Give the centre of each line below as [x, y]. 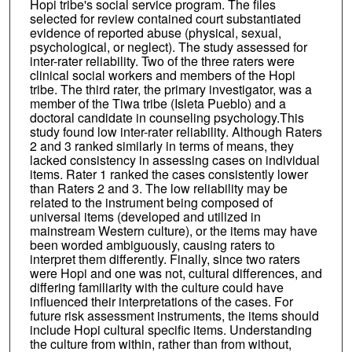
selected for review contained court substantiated [165, 18]
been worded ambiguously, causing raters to [152, 244]
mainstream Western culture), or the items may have [173, 230]
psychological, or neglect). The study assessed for [168, 46]
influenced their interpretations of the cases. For [161, 301]
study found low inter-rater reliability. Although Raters [176, 131]
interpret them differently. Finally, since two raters [165, 258]
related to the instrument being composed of [151, 202]
